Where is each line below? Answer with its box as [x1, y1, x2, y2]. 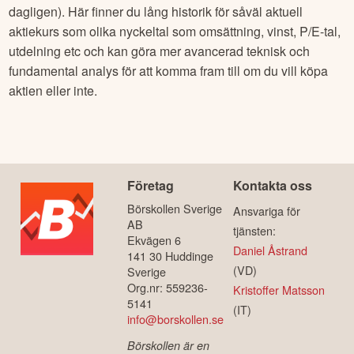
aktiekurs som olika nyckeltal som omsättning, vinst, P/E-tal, [9, 21, 341, 40]
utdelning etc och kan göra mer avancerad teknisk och [9, 41, 311, 60]
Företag [126, 176, 174, 195]
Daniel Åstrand [233, 242, 308, 259]
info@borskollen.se [126, 311, 224, 328]
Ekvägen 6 [126, 232, 181, 249]
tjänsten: [233, 222, 277, 239]
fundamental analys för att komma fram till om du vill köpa [9, 61, 329, 80]
